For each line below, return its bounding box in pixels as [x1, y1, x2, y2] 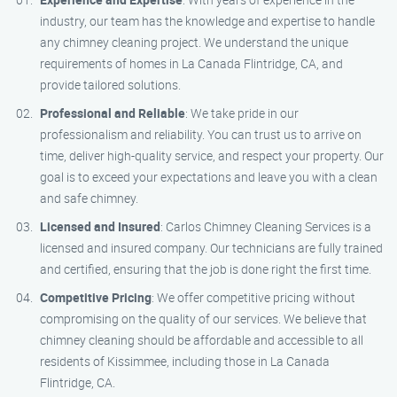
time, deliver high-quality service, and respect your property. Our [40, 147, 384, 164]
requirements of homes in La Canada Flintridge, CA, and [40, 55, 343, 72]
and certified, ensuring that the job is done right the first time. [40, 261, 371, 277]
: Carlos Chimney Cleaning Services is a [160, 218, 371, 235]
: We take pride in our [185, 105, 299, 121]
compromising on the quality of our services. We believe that [40, 310, 367, 327]
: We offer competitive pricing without [152, 289, 355, 306]
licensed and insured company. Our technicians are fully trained [40, 239, 383, 256]
